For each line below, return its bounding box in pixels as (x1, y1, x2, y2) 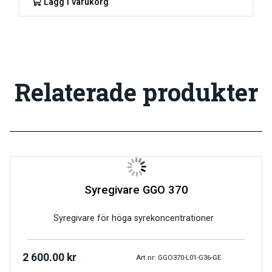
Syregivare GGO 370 (84, 183, 188, 197)
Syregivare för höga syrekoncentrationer (53, 213, 219, 224)
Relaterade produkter (14, 76, 258, 109)
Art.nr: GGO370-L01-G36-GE (136, 253, 221, 262)
